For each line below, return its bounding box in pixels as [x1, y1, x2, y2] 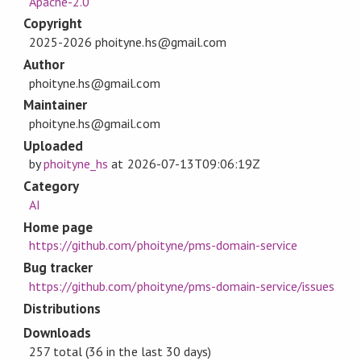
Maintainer [23, 96, 88, 114]
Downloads [23, 324, 92, 342]
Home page [23, 218, 93, 236]
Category [23, 177, 80, 196]
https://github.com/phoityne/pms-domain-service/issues [29, 277, 335, 294]
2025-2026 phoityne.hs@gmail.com [29, 34, 226, 51]
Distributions [23, 299, 102, 317]
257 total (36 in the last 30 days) [29, 342, 211, 359]
